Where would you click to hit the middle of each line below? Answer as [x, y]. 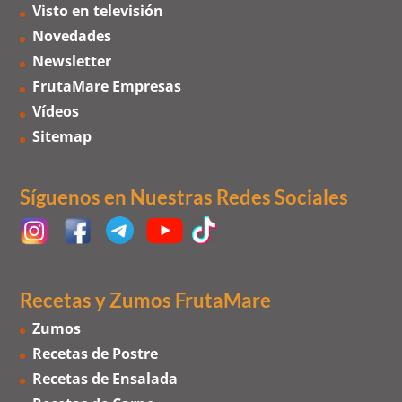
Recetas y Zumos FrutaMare [146, 300]
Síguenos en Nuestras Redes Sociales [184, 197]
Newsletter [72, 61]
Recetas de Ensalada [105, 378]
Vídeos [56, 112]
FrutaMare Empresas [107, 87]
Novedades [72, 36]
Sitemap [62, 137]
